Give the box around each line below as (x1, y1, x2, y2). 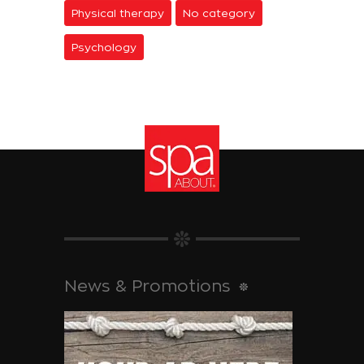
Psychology (71, 41, 136, 54)
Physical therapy (71, 7, 164, 19)
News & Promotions (64, 277, 231, 296)
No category (183, 7, 255, 19)
